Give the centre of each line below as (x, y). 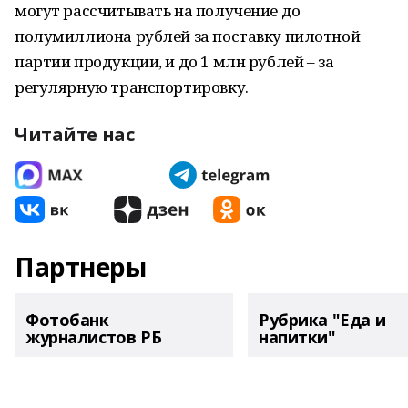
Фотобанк (67, 320)
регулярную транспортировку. (132, 87)
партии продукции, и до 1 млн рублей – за (174, 61)
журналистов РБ (94, 337)
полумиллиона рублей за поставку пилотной (188, 36)
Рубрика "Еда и (322, 320)
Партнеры (81, 267)
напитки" (297, 337)
